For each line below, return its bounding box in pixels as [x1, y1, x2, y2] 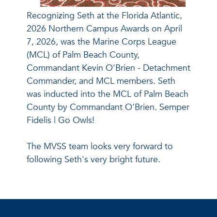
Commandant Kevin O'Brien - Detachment [27, 62, 190, 74]
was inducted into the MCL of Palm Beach [27, 88, 188, 100]
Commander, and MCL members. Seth [27, 75, 175, 87]
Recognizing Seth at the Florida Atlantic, [27, 9, 182, 22]
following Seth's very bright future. [27, 153, 160, 166]
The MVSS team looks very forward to [27, 140, 173, 153]
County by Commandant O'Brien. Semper [27, 101, 189, 113]
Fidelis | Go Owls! [27, 114, 94, 126]
